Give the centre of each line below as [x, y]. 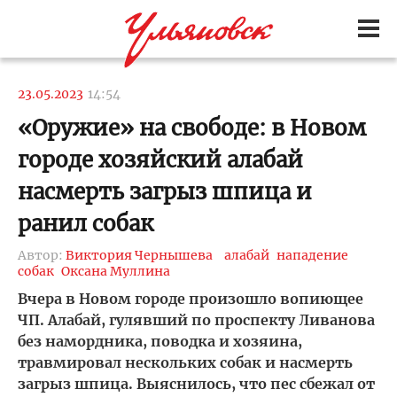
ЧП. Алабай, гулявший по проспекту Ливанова [196, 320]
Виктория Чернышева [139, 255]
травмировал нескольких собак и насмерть [185, 362]
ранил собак [86, 224]
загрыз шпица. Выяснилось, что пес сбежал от [196, 384]
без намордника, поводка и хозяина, [160, 341]
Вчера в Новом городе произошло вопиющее [191, 299]
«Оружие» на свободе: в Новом [192, 128]
